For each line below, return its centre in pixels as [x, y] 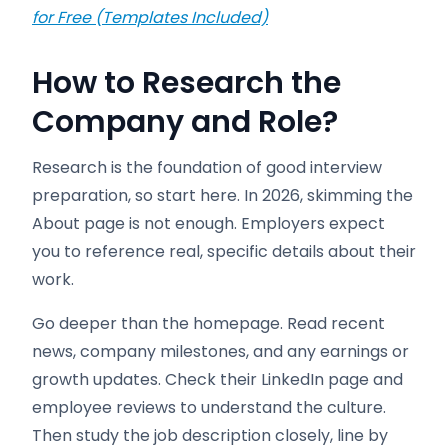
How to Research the [186, 83]
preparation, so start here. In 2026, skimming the [222, 195]
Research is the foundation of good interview [207, 167]
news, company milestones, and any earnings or [220, 351]
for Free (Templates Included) [150, 17]
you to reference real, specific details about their [224, 251]
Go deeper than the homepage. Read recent [208, 323]
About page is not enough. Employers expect [208, 223]
